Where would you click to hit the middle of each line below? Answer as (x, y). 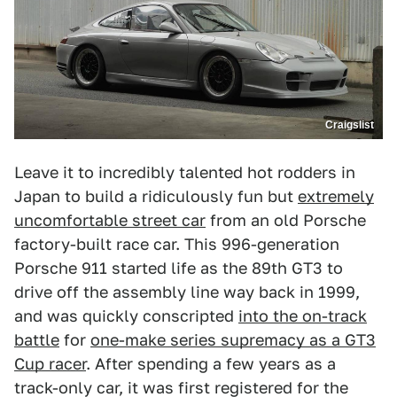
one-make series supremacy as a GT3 (233, 339)
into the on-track (303, 315)
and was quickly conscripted (126, 315)
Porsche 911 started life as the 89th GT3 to (179, 268)
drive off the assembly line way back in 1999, (187, 292)
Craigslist (350, 125)
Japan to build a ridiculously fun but (156, 196)
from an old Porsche (286, 220)
